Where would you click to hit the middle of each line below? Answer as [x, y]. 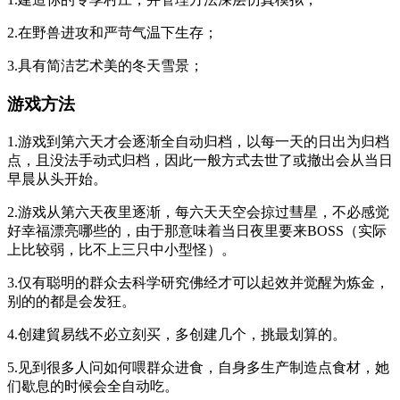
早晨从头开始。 [57, 179]
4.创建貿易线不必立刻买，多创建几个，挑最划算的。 [177, 334]
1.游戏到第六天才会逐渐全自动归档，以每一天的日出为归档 [198, 141]
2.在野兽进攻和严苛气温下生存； [112, 33]
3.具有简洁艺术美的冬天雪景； [105, 66]
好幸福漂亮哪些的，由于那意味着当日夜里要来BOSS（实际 [197, 230]
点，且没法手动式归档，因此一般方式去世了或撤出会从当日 [200, 160]
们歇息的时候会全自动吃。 [93, 386]
